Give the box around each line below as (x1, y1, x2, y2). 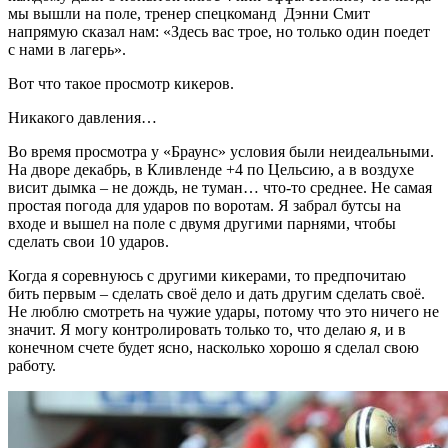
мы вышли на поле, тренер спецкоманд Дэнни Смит (8, 4, 370, 22)
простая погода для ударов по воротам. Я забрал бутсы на (8, 196, 401, 214)
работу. (8, 356, 56, 374)
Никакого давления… (8, 108, 157, 126)
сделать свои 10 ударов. (8, 232, 169, 250)
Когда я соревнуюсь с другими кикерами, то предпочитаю (8, 266, 406, 284)
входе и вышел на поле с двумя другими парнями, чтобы (8, 214, 396, 232)
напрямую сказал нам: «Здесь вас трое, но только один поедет (8, 22, 430, 40)
